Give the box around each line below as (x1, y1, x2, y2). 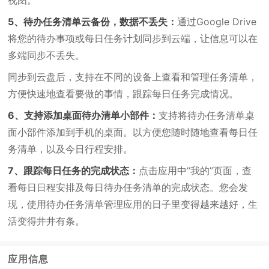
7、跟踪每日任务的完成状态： (8, 165, 139, 177)
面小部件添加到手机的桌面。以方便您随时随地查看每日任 (8, 126, 258, 138)
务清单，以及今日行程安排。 (8, 143, 133, 155)
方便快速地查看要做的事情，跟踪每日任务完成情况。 (8, 88, 239, 100)
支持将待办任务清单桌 (159, 109, 255, 121)
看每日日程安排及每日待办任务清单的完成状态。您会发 (8, 181, 249, 193)
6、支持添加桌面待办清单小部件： (8, 109, 159, 121)
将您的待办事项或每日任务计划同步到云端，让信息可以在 (8, 32, 258, 44)
